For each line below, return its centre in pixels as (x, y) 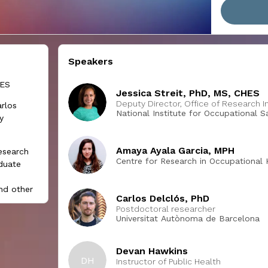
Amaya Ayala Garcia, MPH (175, 150)
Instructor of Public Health (168, 261)
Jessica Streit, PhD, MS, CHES (188, 93)
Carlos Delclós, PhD (163, 198)
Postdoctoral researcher (166, 208)
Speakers (91, 61)
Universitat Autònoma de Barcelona (188, 218)
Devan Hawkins (152, 251)
